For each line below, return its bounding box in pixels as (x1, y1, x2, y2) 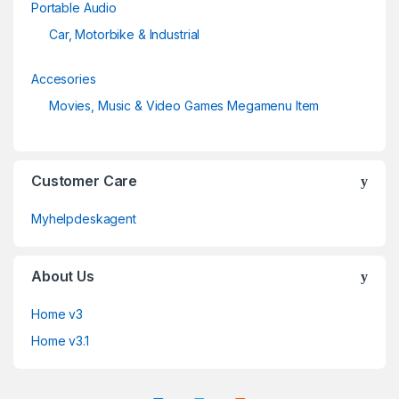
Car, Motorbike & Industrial (49, 27, 200, 43)
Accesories (31, 71, 96, 87)
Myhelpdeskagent (31, 211, 136, 227)
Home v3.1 (31, 333, 89, 349)
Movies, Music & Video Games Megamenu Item (49, 98, 320, 114)
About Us (31, 267, 94, 286)
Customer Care (31, 172, 138, 191)
